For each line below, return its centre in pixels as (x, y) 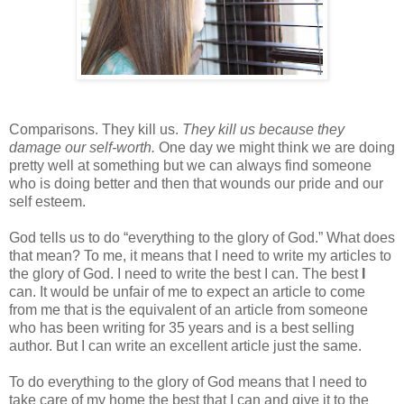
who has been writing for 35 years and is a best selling (182, 327)
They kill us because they (263, 129)
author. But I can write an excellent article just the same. (187, 345)
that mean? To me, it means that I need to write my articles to (200, 255)
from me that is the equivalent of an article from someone (188, 309)
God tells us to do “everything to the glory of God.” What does (202, 237)
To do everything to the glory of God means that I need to (188, 381)
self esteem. (47, 201)
